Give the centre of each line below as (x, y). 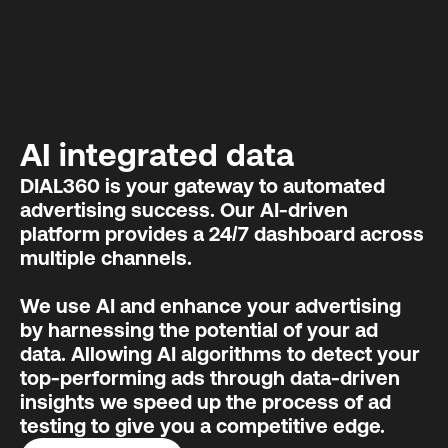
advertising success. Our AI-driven (184, 209)
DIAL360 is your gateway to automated (202, 185)
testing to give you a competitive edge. (202, 425)
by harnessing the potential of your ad (199, 329)
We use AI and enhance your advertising (210, 305)
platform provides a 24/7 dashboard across (222, 233)
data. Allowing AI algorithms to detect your (220, 353)
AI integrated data (157, 154)
